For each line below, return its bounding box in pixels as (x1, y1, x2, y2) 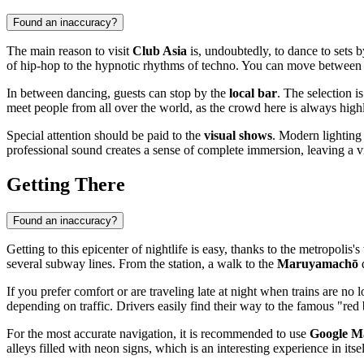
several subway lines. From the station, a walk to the (6, 256, 277, 271)
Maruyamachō (277, 256, 358, 271)
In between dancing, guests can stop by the (6, 85, 229, 100)
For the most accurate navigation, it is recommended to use (6, 326, 310, 340)
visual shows (204, 128, 272, 142)
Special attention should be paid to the (6, 128, 204, 142)
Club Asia (132, 43, 187, 58)
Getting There (6, 173, 125, 195)
